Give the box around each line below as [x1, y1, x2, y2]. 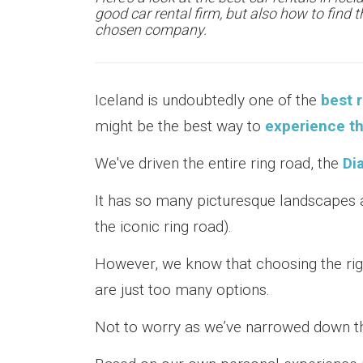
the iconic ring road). [95, 217, 232, 236]
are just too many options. [95, 280, 270, 299]
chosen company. [95, 21, 207, 38]
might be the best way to [95, 117, 265, 135]
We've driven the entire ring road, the [95, 154, 343, 173]
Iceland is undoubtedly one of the [95, 91, 321, 109]
